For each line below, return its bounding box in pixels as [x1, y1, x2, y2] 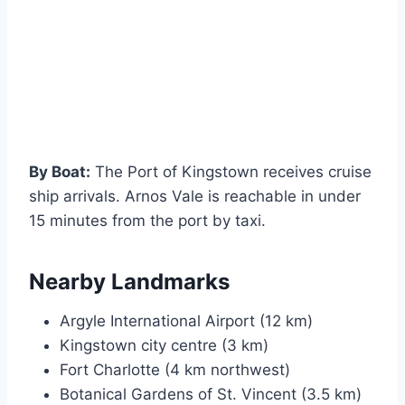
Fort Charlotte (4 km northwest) [60, 360, 290, 379]
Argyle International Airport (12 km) [60, 311, 313, 330]
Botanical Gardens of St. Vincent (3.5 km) [60, 384, 362, 403]
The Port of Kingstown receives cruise [90, 162, 372, 181]
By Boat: [29, 162, 90, 181]
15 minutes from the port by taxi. [29, 211, 266, 230]
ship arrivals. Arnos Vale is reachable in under [29, 186, 361, 205]
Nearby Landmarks [29, 268, 230, 295]
